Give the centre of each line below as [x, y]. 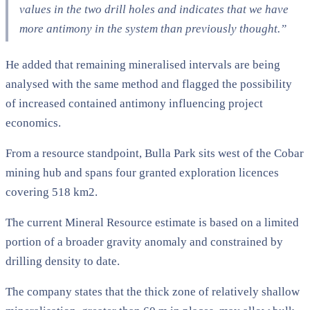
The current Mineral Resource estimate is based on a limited [152, 222]
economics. [33, 122]
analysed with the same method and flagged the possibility [149, 84]
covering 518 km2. [52, 192]
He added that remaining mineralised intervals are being [143, 64]
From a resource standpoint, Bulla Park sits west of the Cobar [155, 153]
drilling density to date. [63, 261]
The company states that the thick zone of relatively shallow [153, 291]
